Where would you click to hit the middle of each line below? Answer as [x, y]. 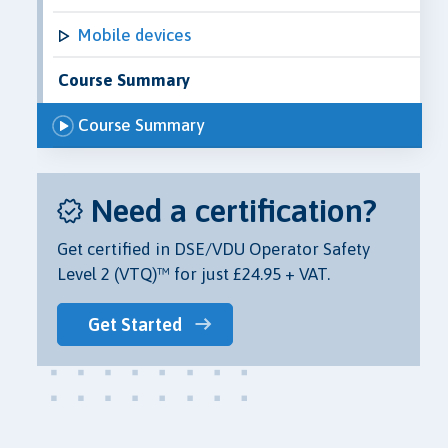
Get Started [135, 324]
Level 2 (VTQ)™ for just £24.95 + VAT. [193, 274]
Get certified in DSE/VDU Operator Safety [213, 249]
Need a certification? [234, 210]
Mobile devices [134, 34]
